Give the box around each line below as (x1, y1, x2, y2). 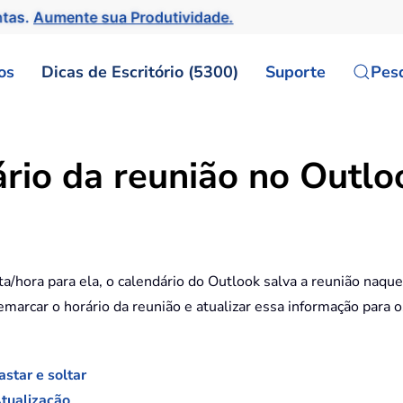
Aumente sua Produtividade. (33, 7, 235, 27)
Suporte (265, 60, 326, 83)
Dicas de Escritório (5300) (41, 60, 238, 83)
